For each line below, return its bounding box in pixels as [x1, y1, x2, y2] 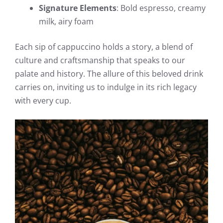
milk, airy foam [39, 15, 94, 27]
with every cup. [15, 95, 71, 106]
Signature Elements [39, 2, 116, 13]
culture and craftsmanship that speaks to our [15, 54, 185, 66]
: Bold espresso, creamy [116, 2, 206, 13]
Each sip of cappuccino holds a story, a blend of [15, 41, 193, 52]
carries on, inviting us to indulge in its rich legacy [15, 81, 197, 93]
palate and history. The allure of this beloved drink [15, 68, 203, 79]
